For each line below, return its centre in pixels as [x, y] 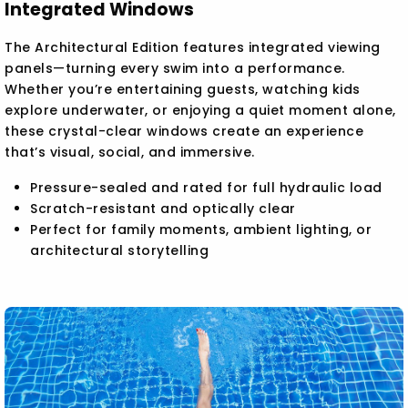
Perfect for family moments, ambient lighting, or [201, 229]
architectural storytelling [120, 250]
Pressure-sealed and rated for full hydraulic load [206, 187]
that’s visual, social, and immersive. [130, 152]
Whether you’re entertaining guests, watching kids [183, 89]
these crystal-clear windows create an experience [184, 131]
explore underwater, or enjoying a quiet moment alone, [200, 110]
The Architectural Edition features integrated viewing [193, 47]
